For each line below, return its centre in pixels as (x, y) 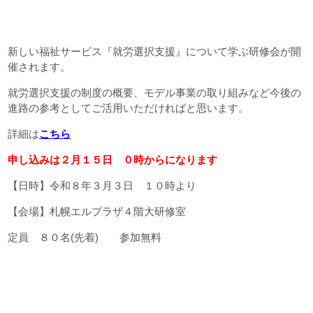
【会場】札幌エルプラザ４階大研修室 (97, 212)
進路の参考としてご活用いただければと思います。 (129, 108)
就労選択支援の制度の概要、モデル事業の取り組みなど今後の (155, 93)
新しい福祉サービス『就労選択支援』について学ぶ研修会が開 (155, 52)
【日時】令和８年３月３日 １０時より (102, 186)
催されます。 (39, 67)
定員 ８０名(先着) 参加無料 (85, 238)
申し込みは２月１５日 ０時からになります (113, 160)
